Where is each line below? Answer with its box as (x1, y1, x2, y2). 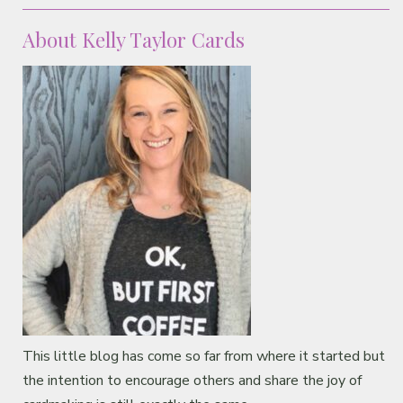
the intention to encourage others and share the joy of (22, 370, 363, 390)
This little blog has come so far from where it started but (22, 345, 386, 366)
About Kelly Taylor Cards (22, 25, 245, 53)
